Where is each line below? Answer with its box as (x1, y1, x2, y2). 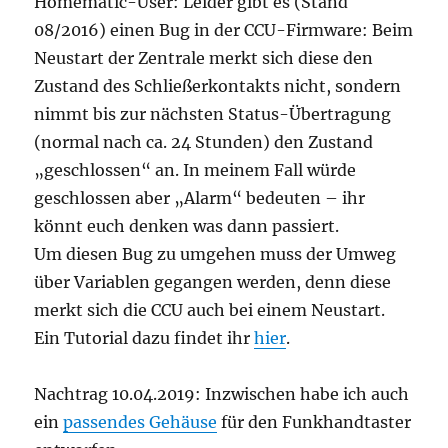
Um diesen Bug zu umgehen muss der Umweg (34, 244, 397, 265)
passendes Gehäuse (63, 412, 218, 433)
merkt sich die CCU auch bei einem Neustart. (34, 300, 386, 321)
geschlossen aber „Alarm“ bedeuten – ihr (34, 188, 366, 209)
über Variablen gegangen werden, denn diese (34, 272, 392, 293)
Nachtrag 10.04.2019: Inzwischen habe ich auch (34, 384, 410, 405)
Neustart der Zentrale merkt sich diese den (34, 48, 374, 69)
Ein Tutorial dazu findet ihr (34, 328, 255, 349)
